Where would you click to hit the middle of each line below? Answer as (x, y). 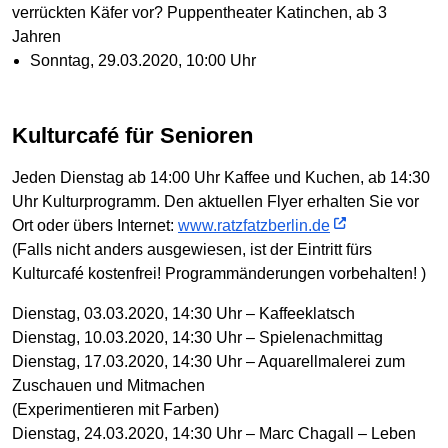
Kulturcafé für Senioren (140, 136)
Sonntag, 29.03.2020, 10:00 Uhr (142, 61)
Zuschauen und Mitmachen (108, 385)
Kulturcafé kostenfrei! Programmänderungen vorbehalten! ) (219, 273)
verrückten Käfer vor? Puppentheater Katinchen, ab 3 (199, 13)
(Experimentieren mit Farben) (115, 409)
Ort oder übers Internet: (95, 225)
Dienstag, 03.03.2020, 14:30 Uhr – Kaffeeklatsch (183, 313)
